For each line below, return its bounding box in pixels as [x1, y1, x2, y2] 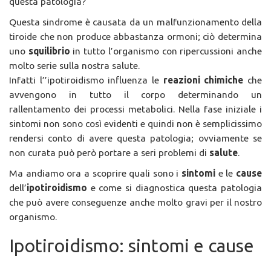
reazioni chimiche [159, 74, 247, 85]
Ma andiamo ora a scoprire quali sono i [9, 167, 182, 178]
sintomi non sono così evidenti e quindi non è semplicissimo [9, 117, 262, 129]
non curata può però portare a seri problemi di [9, 146, 209, 158]
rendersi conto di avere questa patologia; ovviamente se [9, 132, 262, 143]
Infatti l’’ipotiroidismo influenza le [9, 74, 159, 85]
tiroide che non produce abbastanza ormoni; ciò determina [9, 30, 262, 42]
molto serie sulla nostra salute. [9, 59, 140, 71]
